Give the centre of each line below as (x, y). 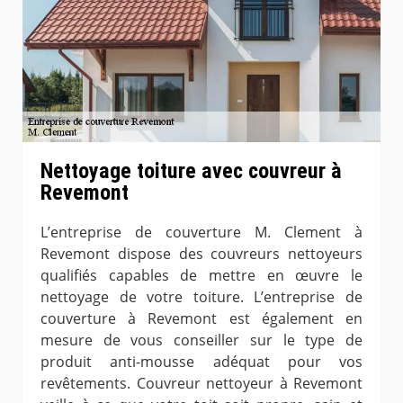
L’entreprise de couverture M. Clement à (201, 233)
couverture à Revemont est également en (201, 319)
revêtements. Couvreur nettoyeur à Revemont (201, 384)
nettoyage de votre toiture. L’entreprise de (201, 297)
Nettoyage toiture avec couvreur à (191, 171)
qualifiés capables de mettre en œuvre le (201, 276)
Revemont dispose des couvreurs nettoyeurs (201, 254)
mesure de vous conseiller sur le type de (201, 340)
